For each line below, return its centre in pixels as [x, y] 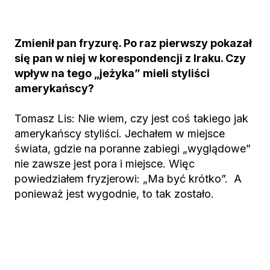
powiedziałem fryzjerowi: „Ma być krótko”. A [128, 179]
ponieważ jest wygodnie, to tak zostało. [114, 194]
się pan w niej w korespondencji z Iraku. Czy [130, 58]
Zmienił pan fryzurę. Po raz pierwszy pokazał [133, 43]
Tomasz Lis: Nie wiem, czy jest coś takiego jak [131, 118]
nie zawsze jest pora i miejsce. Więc [105, 164]
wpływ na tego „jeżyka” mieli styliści [112, 73]
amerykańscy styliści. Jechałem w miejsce [120, 133]
